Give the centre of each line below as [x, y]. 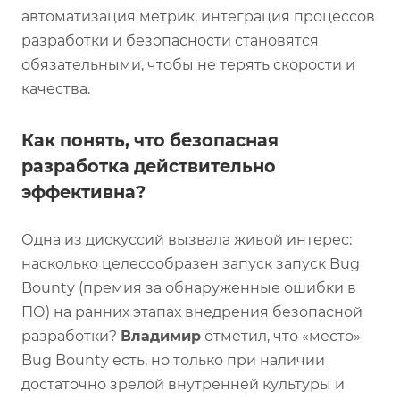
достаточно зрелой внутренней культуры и [183, 384]
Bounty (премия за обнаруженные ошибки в [189, 287]
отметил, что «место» [281, 336]
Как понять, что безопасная [150, 140]
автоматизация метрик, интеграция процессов [198, 16]
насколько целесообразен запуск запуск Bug [191, 263]
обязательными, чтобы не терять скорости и [188, 64]
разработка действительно [149, 166]
